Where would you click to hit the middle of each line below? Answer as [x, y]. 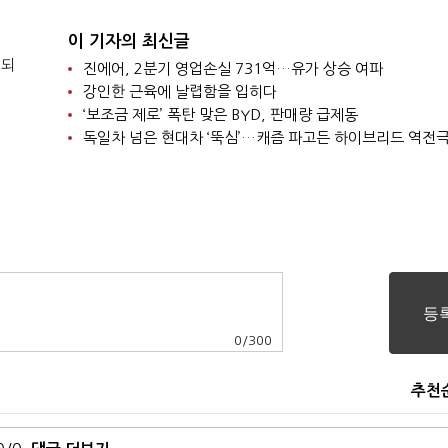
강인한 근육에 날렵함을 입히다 [179, 91]
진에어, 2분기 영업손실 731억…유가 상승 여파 [232, 68]
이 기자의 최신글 [128, 41]
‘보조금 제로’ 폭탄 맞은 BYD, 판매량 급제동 [220, 114]
